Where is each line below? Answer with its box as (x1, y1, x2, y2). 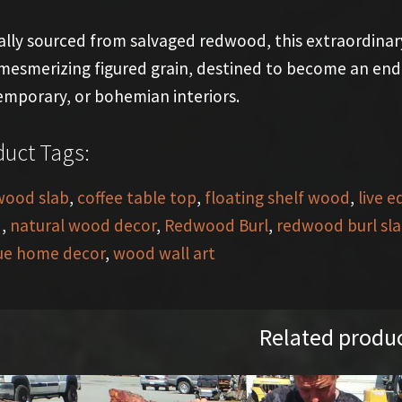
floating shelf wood (204, 186, 350, 208)
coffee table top (76, 186, 197, 208)
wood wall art (112, 241, 215, 264)
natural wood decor (9, 214, 156, 236)
